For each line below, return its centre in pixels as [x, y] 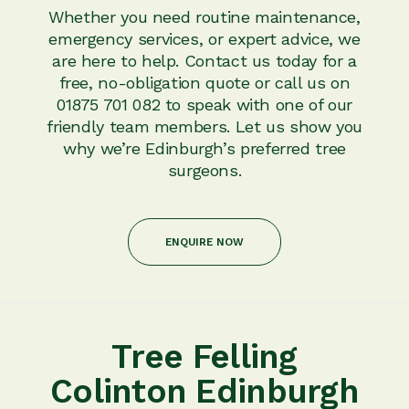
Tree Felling [204, 356]
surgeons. [204, 170]
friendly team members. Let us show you [204, 126]
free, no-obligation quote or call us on [204, 82]
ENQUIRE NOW [204, 241]
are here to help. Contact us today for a [204, 60]
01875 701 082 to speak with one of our [204, 104]
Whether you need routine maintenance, [204, 16]
